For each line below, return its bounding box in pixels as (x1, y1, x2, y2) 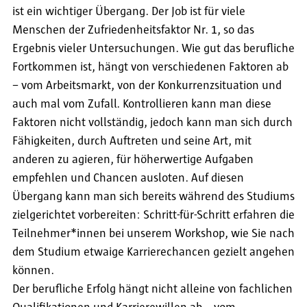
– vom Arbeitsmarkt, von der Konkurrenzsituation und (12, 79, 282, 93)
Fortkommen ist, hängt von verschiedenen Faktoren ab (12, 61, 288, 74)
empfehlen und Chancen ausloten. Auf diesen (12, 172, 244, 185)
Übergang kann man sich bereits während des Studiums (12, 191, 295, 204)
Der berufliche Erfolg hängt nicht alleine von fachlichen (12, 283, 293, 296)
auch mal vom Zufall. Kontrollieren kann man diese (12, 98, 271, 111)
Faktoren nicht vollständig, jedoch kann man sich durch (12, 116, 293, 130)
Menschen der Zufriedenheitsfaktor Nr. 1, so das (12, 24, 254, 37)
